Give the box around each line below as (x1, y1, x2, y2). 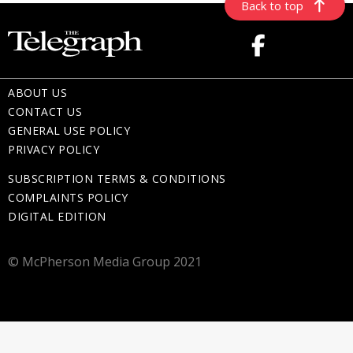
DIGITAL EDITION (8, 209, 106, 224)
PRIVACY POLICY (8, 142, 99, 158)
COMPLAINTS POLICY (8, 190, 128, 205)
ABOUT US (8, 85, 67, 101)
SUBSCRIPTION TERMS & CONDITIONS (8, 171, 226, 186)
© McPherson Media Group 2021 (8, 252, 202, 270)
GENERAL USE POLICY (8, 123, 130, 139)
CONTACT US (8, 104, 82, 120)
